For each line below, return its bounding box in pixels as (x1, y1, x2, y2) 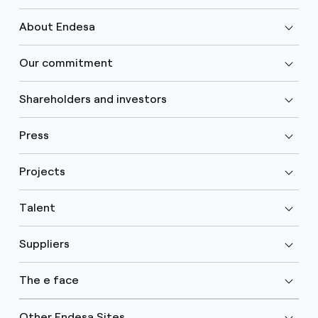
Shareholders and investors (18, 92, 167, 106)
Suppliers (18, 236, 70, 251)
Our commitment (18, 55, 113, 70)
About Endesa (18, 19, 95, 33)
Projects (18, 164, 65, 178)
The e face (18, 273, 79, 287)
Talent (18, 200, 55, 214)
